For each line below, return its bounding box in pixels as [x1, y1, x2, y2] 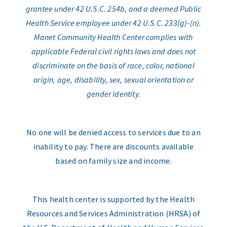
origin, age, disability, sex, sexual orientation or [33, 74, 194, 85]
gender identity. [86, 89, 141, 99]
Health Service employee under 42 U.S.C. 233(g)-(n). [25, 18, 202, 28]
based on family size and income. [55, 156, 172, 166]
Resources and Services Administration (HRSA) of [26, 208, 201, 219]
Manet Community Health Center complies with [34, 32, 193, 43]
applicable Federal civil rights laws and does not [31, 46, 196, 57]
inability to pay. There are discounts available [33, 141, 194, 152]
